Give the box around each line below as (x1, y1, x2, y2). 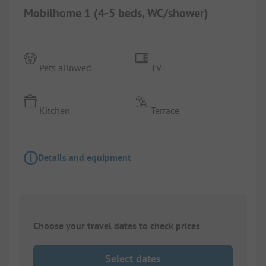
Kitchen (39, 104, 71, 116)
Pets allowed (39, 61, 92, 74)
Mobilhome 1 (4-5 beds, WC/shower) (24, 5, 208, 21)
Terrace (151, 104, 180, 116)
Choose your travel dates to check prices (33, 219, 200, 232)
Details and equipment (38, 151, 131, 164)
